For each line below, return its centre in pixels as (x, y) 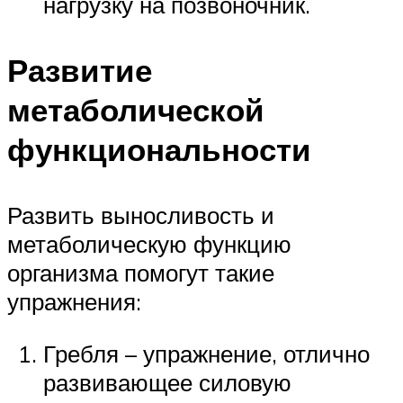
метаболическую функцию (149, 243)
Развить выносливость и (141, 215)
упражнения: (74, 301)
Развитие (80, 70)
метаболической (136, 109)
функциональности (159, 149)
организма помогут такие (141, 272)
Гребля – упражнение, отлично (206, 353)
